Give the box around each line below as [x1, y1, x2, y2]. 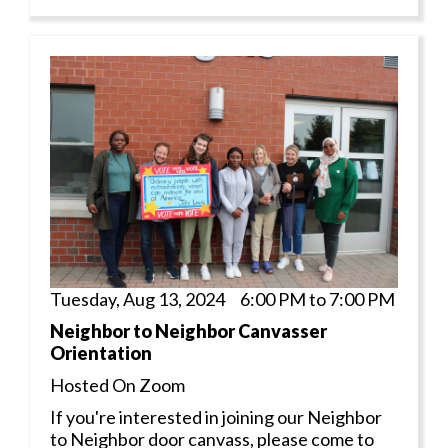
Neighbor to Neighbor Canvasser [50, 319, 327, 342]
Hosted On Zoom [50, 373, 185, 396]
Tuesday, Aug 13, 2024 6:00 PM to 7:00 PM [50, 287, 395, 310]
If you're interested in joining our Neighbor [50, 405, 382, 428]
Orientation [50, 341, 152, 364]
